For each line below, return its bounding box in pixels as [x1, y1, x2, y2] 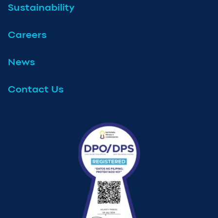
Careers [8, 28, 47, 40]
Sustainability [8, 1, 74, 13]
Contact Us [8, 83, 64, 95]
